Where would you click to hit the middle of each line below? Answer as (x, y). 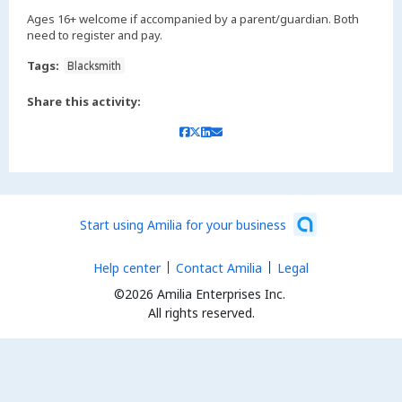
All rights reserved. (201, 312)
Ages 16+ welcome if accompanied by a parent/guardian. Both (193, 18)
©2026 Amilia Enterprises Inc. (199, 293)
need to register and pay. (95, 35)
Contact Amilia (219, 267)
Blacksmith (94, 65)
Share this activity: (84, 101)
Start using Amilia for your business (183, 225)
